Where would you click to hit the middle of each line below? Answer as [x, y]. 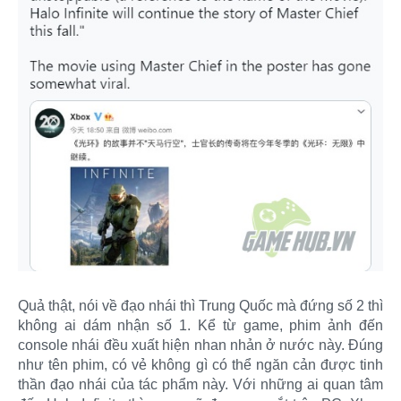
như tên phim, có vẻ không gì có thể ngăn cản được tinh [200, 364]
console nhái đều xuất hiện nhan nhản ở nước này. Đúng [200, 345]
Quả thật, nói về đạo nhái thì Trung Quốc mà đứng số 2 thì [200, 305]
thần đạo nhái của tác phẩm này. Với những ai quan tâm [200, 384]
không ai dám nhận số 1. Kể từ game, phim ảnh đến [200, 325]
